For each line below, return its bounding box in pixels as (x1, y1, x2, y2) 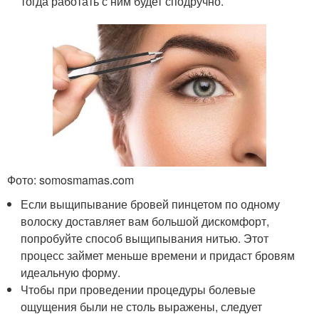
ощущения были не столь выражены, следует (21, 298, 263, 315)
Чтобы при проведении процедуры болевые (21, 281, 256, 298)
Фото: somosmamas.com (7, 171, 134, 188)
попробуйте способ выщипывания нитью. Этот (21, 229, 269, 246)
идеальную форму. (21, 263, 121, 281)
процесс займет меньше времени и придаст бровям (21, 246, 296, 263)
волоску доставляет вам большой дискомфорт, (21, 212, 270, 229)
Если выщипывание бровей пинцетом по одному (21, 195, 281, 212)
